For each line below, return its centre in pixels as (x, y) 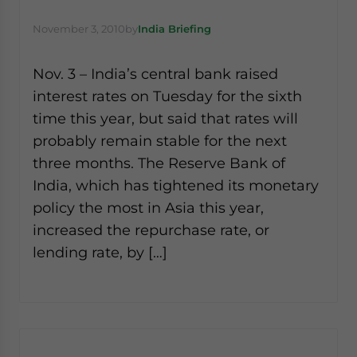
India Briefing (175, 29)
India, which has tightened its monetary (176, 185)
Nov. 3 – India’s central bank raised (155, 74)
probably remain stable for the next (160, 141)
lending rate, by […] (100, 252)
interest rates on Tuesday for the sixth (167, 96)
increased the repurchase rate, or (151, 230)
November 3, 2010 (79, 29)
